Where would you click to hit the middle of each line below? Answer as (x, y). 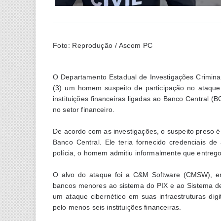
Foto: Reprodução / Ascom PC (103, 45)
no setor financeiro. (84, 109)
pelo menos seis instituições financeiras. (117, 207)
